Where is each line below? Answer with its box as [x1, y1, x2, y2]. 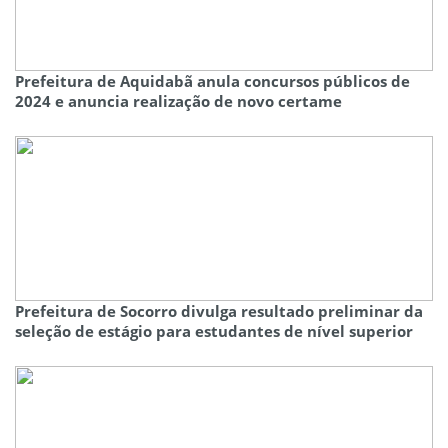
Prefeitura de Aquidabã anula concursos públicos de [15, 71, 410, 92]
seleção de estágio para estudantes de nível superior [15, 321, 413, 342]
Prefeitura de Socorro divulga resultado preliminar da [15, 301, 423, 322]
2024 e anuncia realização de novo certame [15, 91, 342, 112]
